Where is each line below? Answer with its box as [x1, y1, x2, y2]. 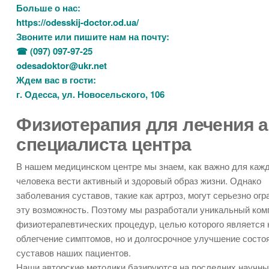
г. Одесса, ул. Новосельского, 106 [16, 88, 165, 101]
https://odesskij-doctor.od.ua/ [16, 16, 139, 29]
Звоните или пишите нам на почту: [16, 30, 170, 44]
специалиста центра [16, 130, 192, 157]
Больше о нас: [16, 1, 81, 15]
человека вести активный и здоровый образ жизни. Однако [16, 174, 262, 187]
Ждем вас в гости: [16, 73, 97, 87]
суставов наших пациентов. [16, 246, 131, 259]
